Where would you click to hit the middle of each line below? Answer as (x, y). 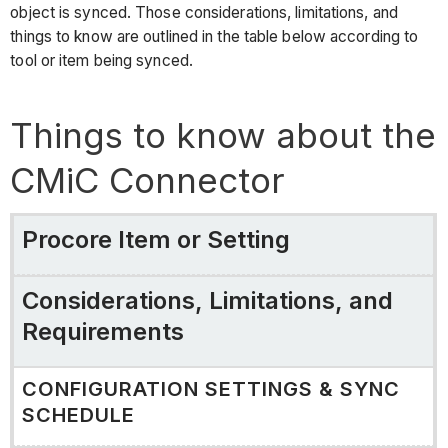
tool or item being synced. (101, 61)
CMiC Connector (148, 180)
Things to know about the (223, 135)
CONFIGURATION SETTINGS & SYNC (210, 388)
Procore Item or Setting (155, 239)
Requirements (102, 331)
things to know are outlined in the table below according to (214, 37)
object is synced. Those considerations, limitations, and (204, 13)
